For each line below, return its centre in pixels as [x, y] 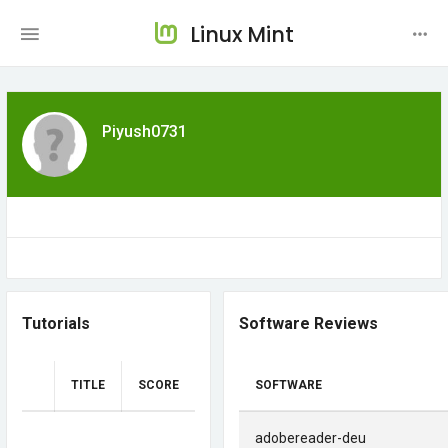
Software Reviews [308, 323]
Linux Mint [241, 34]
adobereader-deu [310, 438]
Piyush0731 [144, 131]
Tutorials [56, 323]
